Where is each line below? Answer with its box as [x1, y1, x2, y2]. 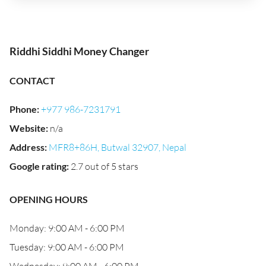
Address [9, 141, 45, 153]
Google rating [9, 160, 66, 172]
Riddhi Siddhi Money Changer [9, 45, 149, 58]
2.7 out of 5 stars [71, 160, 138, 172]
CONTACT [9, 75, 55, 86]
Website [9, 122, 46, 134]
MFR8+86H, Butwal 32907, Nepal [49, 141, 186, 153]
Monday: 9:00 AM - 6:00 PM [9, 222, 125, 234]
